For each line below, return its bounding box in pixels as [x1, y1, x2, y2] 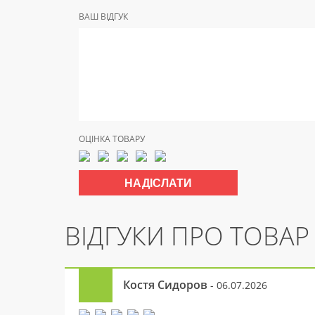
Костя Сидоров [123, 277, 207, 292]
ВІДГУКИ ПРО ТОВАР [65, 219, 309, 253]
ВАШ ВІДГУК [79, 11, 128, 22]
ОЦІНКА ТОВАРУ [79, 133, 145, 145]
